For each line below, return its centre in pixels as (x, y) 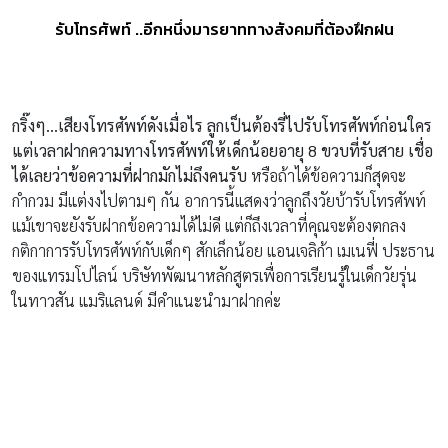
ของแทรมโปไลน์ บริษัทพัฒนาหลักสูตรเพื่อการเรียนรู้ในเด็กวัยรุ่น (214, 275)
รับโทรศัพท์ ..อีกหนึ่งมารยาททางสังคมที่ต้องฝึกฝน (224, 28)
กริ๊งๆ (29, 125)
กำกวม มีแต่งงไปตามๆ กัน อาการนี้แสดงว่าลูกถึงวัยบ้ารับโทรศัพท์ (219, 200)
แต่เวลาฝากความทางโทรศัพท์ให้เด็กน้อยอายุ (160, 150)
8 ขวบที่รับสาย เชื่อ (370, 150)
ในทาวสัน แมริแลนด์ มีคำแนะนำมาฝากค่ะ (146, 300)
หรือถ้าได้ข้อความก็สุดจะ (328, 175)
